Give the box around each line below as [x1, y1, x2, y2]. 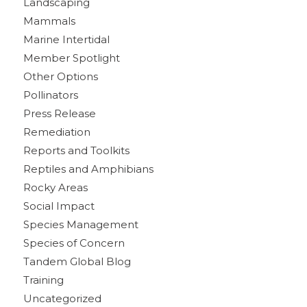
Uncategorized [23, 291, 101, 305]
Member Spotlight [23, 51, 120, 64]
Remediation [23, 125, 90, 138]
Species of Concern [23, 236, 125, 249]
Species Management [23, 217, 138, 231]
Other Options [23, 69, 98, 83]
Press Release [23, 106, 96, 120]
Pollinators [23, 88, 78, 101]
